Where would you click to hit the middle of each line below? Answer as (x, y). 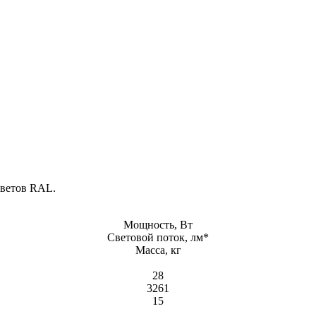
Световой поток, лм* (158, 237)
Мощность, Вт (158, 224)
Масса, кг (158, 250)
